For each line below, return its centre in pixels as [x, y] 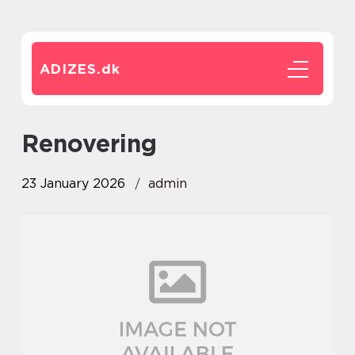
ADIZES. [71, 69]
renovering [98, 143]
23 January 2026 [73, 183]
